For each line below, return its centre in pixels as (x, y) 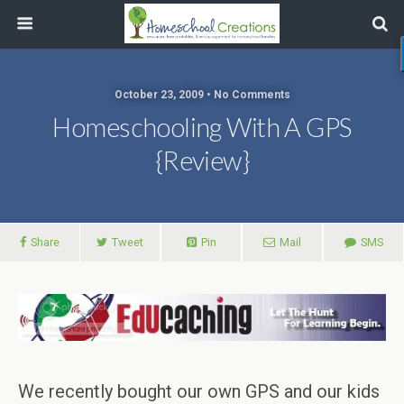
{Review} (202, 161)
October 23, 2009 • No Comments (202, 95)
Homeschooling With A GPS (202, 127)
